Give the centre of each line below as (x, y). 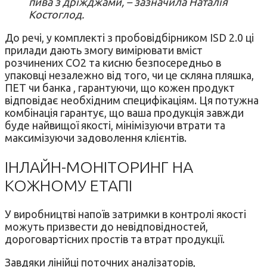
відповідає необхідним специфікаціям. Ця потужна (132, 100)
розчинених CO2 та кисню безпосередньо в (113, 63)
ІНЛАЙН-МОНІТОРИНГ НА (99, 167)
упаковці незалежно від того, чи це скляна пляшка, (129, 75)
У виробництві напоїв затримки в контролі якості (125, 214)
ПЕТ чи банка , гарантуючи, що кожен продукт (120, 88)
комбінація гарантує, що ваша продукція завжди (124, 113)
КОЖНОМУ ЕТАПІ (69, 185)
